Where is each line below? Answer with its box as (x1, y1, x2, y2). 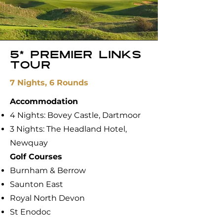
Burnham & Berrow (10, 166, 86, 175)
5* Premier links (10, 50, 142, 61)
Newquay (10, 138, 48, 147)
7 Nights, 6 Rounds (10, 78, 88, 87)
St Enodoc (10, 207, 51, 217)
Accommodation (10, 97, 78, 106)
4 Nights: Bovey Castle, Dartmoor (10, 110, 141, 120)
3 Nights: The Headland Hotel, (10, 124, 127, 134)
